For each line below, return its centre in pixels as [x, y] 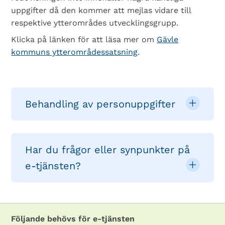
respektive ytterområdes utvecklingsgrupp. [95, 23]
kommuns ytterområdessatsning [75, 52]
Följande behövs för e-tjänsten [73, 219]
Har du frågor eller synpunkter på [108, 150]
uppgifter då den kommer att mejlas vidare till [101, 10]
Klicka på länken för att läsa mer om [84, 39]
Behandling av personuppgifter [100, 104]
